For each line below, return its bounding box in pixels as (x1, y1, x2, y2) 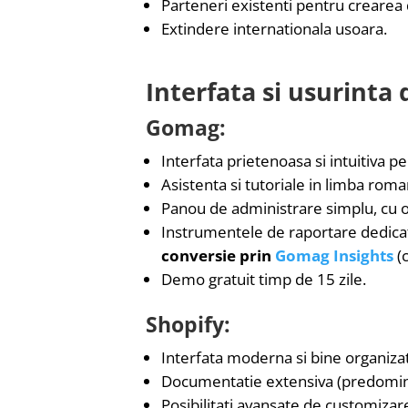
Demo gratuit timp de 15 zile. (161, 269, 366, 291)
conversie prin (161, 245, 275, 267)
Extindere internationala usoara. (161, 18, 387, 40)
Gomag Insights (275, 245, 393, 267)
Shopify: (146, 310, 230, 340)
